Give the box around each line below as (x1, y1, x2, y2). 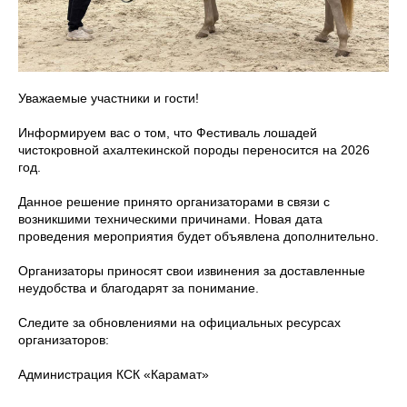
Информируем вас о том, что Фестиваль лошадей (18, 125, 317, 140)
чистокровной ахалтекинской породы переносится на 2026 (18, 143, 370, 157)
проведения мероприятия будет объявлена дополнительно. (18, 229, 379, 243)
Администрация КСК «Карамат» (18, 367, 209, 382)
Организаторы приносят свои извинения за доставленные (18, 263, 365, 278)
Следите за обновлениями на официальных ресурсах (18, 315, 341, 330)
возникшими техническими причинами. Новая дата (18, 212, 323, 226)
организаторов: (18, 333, 109, 347)
